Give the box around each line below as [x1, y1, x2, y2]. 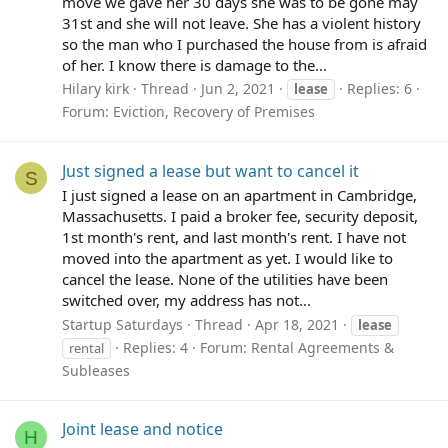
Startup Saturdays [62, 315, 183, 335]
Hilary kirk [62, 79, 129, 99]
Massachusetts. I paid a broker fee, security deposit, [62, 206, 418, 227]
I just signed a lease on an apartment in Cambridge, [62, 185, 417, 206]
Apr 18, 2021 [255, 315, 339, 335]
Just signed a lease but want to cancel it [62, 159, 359, 182]
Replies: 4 [123, 338, 188, 358]
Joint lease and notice [62, 418, 223, 441]
